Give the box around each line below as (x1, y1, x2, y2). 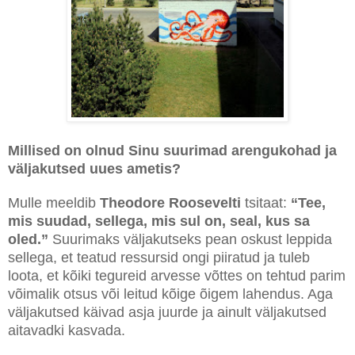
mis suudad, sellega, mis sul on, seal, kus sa (8, 212, 310, 229)
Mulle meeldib (8, 194, 100, 211)
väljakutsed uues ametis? (8, 160, 185, 177)
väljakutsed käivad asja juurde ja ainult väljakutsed (8, 303, 326, 320)
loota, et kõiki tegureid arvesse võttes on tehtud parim (8, 267, 345, 284)
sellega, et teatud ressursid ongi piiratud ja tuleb (8, 249, 310, 265)
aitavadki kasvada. (8, 322, 125, 338)
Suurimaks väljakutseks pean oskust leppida (48, 231, 332, 247)
